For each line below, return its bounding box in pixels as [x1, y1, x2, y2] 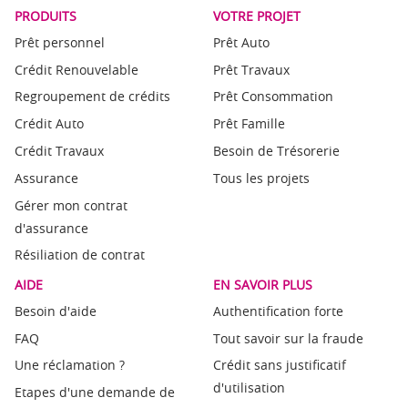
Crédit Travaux [15, 141, 104, 159]
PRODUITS [15, 6, 76, 25]
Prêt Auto [213, 33, 270, 51]
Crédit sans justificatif [213, 356, 346, 374]
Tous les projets [213, 168, 310, 187]
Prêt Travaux [213, 60, 290, 78]
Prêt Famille [213, 115, 285, 133]
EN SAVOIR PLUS [213, 275, 312, 293]
